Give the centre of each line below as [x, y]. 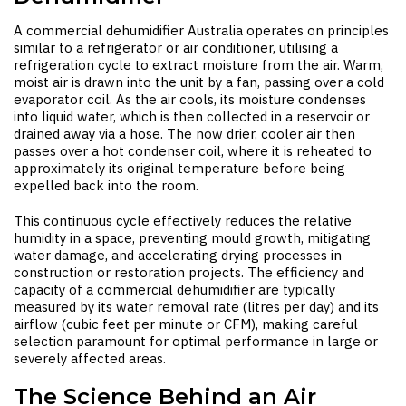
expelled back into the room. [106, 185]
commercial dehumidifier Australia [135, 30]
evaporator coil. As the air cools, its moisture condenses [190, 99]
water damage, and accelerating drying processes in [178, 255]
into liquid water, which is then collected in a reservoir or [192, 116]
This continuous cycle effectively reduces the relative [183, 221]
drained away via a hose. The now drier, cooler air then [184, 134]
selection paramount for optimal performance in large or [196, 341]
